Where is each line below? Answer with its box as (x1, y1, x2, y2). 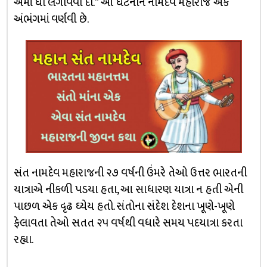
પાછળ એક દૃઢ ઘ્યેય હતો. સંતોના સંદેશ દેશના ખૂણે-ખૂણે (13, 197, 235, 216)
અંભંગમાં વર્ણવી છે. (13, 10, 89, 29)
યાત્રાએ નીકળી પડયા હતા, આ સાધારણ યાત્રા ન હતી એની (13, 180, 243, 199)
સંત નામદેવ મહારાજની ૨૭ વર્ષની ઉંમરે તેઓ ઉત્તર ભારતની (13, 163, 247, 182)
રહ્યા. (13, 230, 33, 249)
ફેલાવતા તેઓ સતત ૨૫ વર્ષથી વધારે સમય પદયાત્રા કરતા (13, 213, 243, 232)
